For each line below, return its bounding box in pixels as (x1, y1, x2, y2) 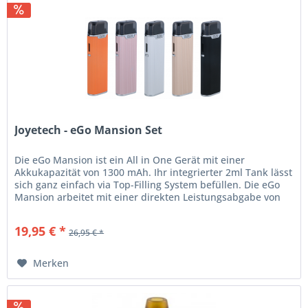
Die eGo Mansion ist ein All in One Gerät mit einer (14, 153, 245, 167)
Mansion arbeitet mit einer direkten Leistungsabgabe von (14, 190, 281, 204)
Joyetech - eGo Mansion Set (14, 122, 163, 138)
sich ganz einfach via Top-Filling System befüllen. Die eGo (14, 178, 280, 192)
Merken (33, 256, 69, 270)
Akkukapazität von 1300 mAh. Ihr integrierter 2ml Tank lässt (14, 166, 293, 179)
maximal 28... (14, 203, 77, 217)
